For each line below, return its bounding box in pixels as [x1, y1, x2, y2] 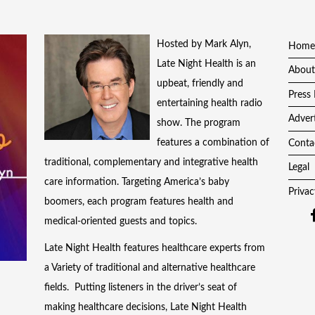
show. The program [157, 117, 241, 128]
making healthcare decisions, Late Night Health [44, 302, 247, 313]
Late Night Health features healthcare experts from [44, 243, 266, 254]
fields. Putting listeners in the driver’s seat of [44, 283, 238, 293]
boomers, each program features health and [44, 196, 234, 207]
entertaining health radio [157, 98, 263, 108]
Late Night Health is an [157, 58, 257, 69]
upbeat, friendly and [157, 78, 244, 89]
